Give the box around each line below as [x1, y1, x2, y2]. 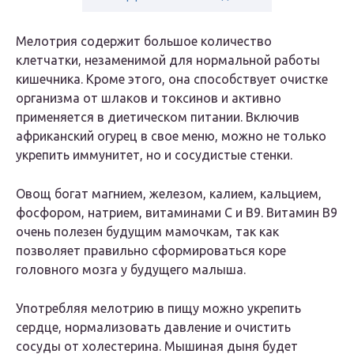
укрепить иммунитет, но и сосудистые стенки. [16, 148, 292, 163]
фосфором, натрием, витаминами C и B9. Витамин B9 [16, 205, 337, 220]
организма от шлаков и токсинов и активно [16, 91, 281, 106]
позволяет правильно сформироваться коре [16, 243, 286, 258]
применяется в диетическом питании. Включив [16, 110, 299, 125]
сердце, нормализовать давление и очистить [16, 320, 291, 335]
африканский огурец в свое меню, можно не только [16, 129, 326, 144]
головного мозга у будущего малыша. [16, 262, 246, 277]
